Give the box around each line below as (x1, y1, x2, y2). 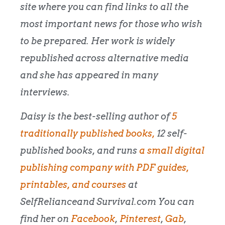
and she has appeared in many (20, 69, 158, 80)
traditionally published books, (20, 128, 155, 139)
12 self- (155, 128, 187, 139)
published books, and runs (20, 145, 139, 156)
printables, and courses (20, 179, 126, 190)
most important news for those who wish (20, 18, 202, 29)
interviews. (20, 86, 70, 97)
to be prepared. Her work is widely (20, 35, 175, 46)
